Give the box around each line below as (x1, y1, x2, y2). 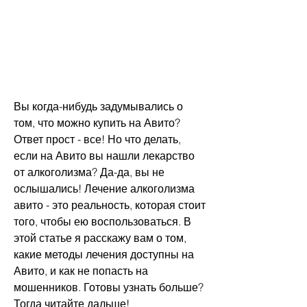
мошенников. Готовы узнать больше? (14, 280, 204, 295)
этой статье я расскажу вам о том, (14, 231, 186, 245)
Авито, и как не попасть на (14, 264, 148, 278)
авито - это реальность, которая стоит (14, 198, 206, 212)
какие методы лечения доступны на (14, 247, 194, 262)
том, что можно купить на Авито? (14, 116, 180, 130)
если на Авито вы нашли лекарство (14, 149, 195, 163)
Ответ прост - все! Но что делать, (14, 132, 181, 147)
